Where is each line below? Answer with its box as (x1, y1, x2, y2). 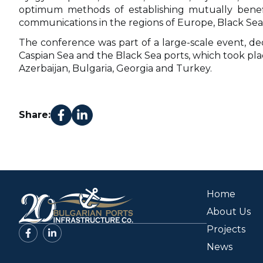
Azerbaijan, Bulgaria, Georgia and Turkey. (19, 63, 212, 75)
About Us (207, 206, 251, 218)
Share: (19, 109, 50, 121)
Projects (207, 224, 245, 235)
